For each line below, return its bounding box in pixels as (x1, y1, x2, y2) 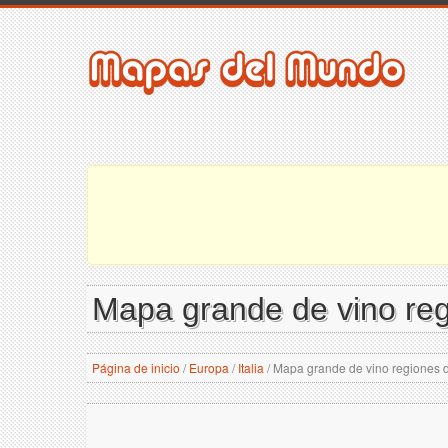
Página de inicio (92, 359, 180, 376)
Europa (189, 359, 229, 376)
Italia (238, 359, 264, 376)
